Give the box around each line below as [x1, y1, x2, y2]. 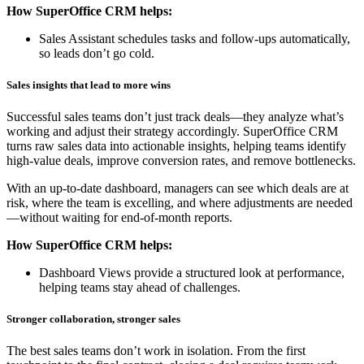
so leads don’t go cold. [39, 45, 154, 60]
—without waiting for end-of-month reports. [6, 210, 232, 225]
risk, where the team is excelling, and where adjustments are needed [6, 196, 353, 210]
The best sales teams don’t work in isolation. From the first [6, 344, 305, 358]
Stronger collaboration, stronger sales [6, 313, 180, 326]
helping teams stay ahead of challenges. [39, 280, 240, 295]
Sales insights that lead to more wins [6, 78, 171, 91]
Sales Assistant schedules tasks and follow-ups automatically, [39, 31, 350, 45]
